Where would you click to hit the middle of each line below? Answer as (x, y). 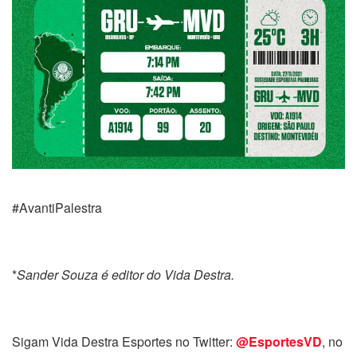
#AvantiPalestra (57, 207)
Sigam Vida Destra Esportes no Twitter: (124, 341)
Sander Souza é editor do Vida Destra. (126, 274)
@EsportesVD (279, 341)
